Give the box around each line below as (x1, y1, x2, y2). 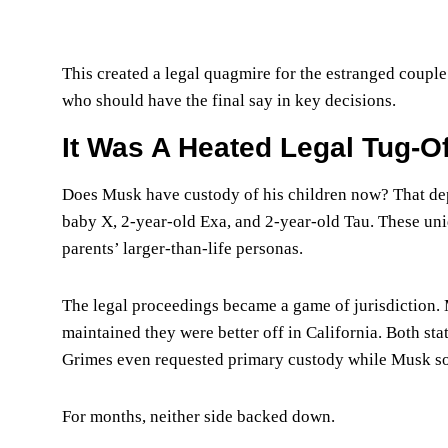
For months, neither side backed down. (62, 406, 335, 426)
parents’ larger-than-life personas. (62, 238, 303, 258)
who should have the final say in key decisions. (62, 90, 396, 110)
